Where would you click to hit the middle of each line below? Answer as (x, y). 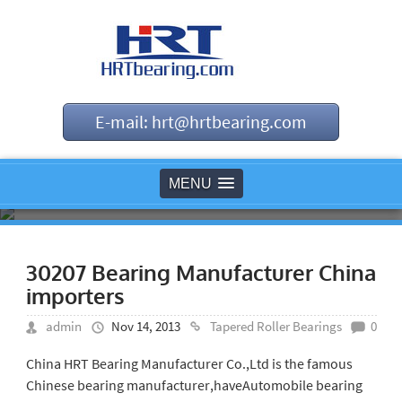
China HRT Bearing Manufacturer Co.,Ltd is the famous (189, 363)
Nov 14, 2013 (145, 326)
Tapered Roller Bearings (275, 326)
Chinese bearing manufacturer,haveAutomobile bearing (194, 385)
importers (75, 296)
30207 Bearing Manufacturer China (201, 272)
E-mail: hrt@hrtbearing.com (201, 122)
